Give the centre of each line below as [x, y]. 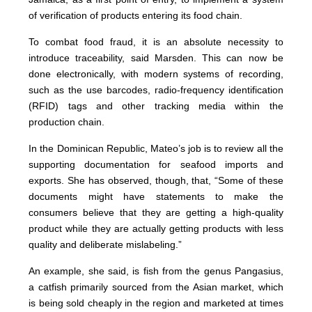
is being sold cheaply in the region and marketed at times [156, 303]
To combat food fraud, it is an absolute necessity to [156, 42]
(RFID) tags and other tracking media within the [156, 106]
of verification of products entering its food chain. [136, 16]
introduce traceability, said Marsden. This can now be [156, 58]
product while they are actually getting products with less [156, 229]
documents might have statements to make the [156, 197]
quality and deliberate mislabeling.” [106, 245]
